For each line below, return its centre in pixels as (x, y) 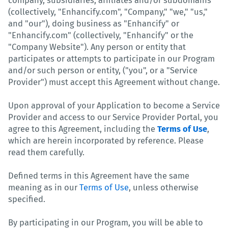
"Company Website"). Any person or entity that (97, 47)
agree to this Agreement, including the (83, 129)
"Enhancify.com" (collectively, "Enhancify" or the (101, 35)
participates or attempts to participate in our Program (111, 59)
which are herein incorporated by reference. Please (106, 140)
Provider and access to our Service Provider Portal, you (113, 117)
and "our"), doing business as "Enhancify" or (94, 23)
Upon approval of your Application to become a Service (114, 105)
